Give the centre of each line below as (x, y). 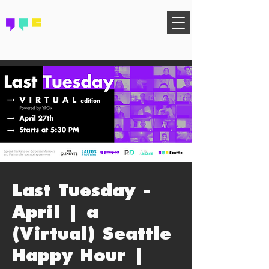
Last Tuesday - (81, 191)
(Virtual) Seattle (92, 234)
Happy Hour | (78, 256)
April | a (55, 213)
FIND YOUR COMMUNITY (96, 22)
